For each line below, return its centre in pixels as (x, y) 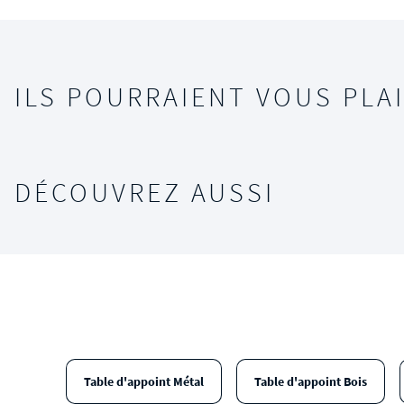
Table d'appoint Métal (143, 381)
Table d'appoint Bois (310, 381)
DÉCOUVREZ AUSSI (145, 192)
